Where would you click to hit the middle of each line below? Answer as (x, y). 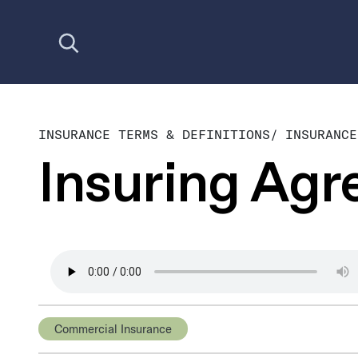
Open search (79, 24)
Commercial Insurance (113, 329)
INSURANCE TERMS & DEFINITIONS (154, 134)
